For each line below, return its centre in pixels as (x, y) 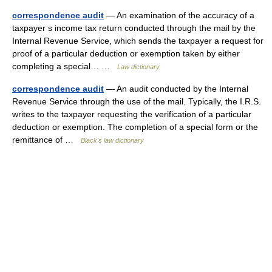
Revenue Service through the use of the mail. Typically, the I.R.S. (137, 101)
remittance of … (46, 140)
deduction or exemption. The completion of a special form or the (135, 127)
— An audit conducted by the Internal (176, 89)
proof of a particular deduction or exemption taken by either (126, 53)
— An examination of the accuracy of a (179, 15)
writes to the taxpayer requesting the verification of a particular (132, 114)
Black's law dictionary (112, 140)
